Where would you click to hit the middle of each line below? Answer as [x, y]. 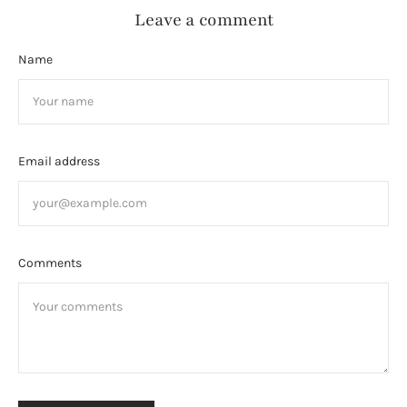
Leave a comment [203, 20]
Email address [59, 161]
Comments [50, 263]
